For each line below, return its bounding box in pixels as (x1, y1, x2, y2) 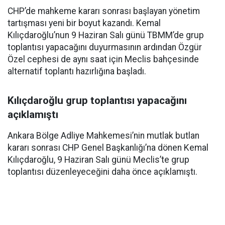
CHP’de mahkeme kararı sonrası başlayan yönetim (8, 6, 200, 16)
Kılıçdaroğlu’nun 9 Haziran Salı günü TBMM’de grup (8, 30, 204, 40)
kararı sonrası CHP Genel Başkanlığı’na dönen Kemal (8, 143, 208, 153)
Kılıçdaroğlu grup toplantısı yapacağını (8, 94, 187, 106)
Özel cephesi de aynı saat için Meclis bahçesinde (8, 54, 199, 64)
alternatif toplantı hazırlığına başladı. (8, 66, 146, 76)
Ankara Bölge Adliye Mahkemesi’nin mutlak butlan (8, 131, 199, 141)
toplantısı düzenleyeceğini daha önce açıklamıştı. (8, 167, 197, 177)
